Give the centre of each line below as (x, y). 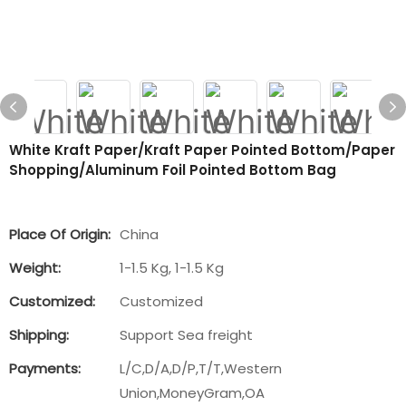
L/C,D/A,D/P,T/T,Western (201, 368)
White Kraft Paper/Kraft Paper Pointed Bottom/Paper (202, 150)
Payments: (45, 368)
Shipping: (39, 335)
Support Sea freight (186, 335)
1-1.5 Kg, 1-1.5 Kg (172, 268)
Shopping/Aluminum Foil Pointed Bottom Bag (173, 170)
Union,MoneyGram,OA (192, 393)
